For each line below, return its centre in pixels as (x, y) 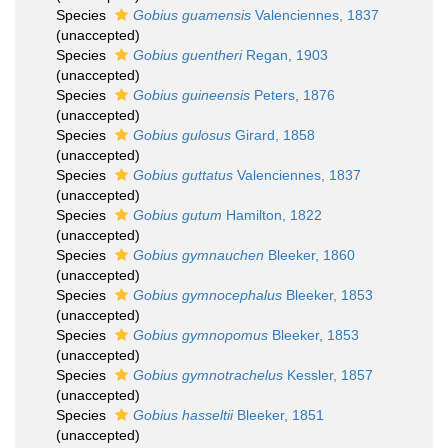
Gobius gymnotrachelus (208, 375)
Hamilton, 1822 (272, 215)
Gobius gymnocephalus (207, 295)
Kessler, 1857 (328, 375)
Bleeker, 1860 (309, 255)
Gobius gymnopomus (200, 335)
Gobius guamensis (192, 15)
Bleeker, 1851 (278, 415)
